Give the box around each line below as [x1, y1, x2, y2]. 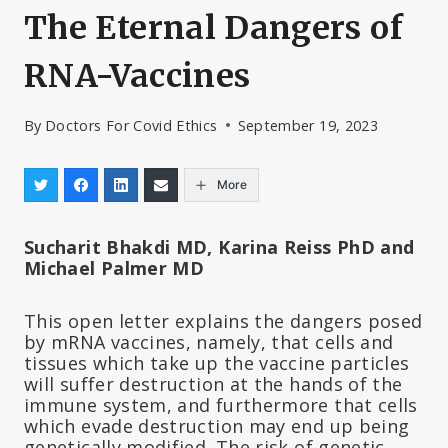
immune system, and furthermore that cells [24, 392, 418, 417]
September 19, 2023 [237, 115, 379, 135]
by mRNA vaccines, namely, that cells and [24, 329, 394, 354]
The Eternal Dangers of [24, 8, 403, 49]
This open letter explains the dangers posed [24, 308, 423, 333]
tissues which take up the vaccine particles [24, 350, 410, 375]
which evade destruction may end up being [24, 413, 410, 438]
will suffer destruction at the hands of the [24, 371, 403, 396]
